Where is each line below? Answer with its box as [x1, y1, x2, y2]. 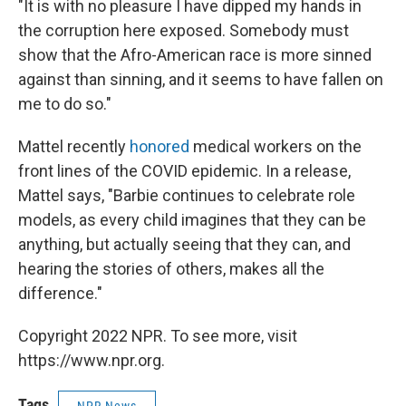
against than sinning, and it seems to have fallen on [18, 70, 383, 90]
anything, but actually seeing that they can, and [18, 235, 351, 255]
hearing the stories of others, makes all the [18, 259, 324, 279]
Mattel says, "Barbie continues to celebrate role [18, 186, 355, 206]
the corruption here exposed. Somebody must [18, 21, 349, 41]
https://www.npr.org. [18, 351, 165, 371]
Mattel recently [18, 137, 130, 157]
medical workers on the [189, 137, 362, 157]
